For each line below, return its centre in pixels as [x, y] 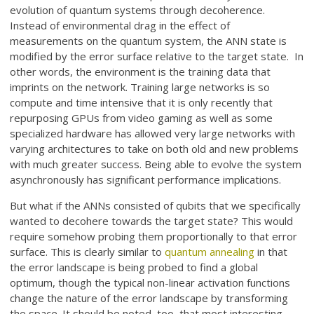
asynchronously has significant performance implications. [146, 179]
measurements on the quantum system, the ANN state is [149, 40]
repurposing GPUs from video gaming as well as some [142, 117]
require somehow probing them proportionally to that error [154, 236]
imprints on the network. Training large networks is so [140, 87]
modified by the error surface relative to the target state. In [157, 56]
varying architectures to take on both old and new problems [155, 148]
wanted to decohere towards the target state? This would [152, 220]
